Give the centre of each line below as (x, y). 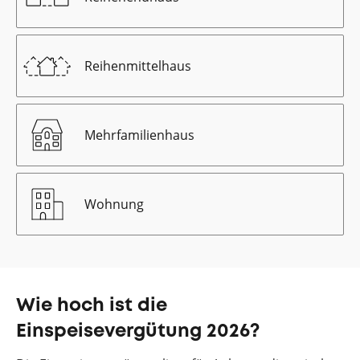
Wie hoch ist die (92, 306)
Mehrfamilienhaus (139, 135)
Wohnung (114, 204)
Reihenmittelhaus (138, 66)
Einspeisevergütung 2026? (138, 331)
